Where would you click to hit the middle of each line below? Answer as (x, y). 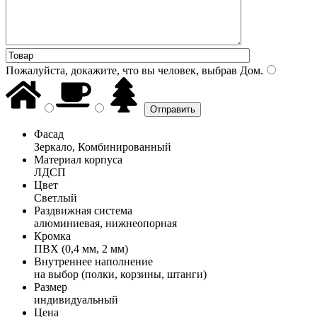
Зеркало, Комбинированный (103, 146)
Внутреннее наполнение (93, 261)
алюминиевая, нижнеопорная (105, 223)
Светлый (56, 197)
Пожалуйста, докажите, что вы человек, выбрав (121, 70)
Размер (51, 287)
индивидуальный (76, 299)
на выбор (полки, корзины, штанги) (120, 274)
